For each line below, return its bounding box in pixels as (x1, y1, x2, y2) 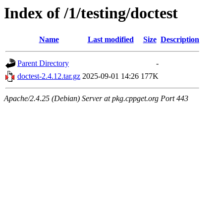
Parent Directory (17, 59, 69, 68)
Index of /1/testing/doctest (4, 4, 178, 22)
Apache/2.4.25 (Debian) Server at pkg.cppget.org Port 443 (4, 94, 188, 103)
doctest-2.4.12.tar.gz (17, 72, 80, 81)
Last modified (87, 35, 134, 44)
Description (161, 35, 199, 44)
